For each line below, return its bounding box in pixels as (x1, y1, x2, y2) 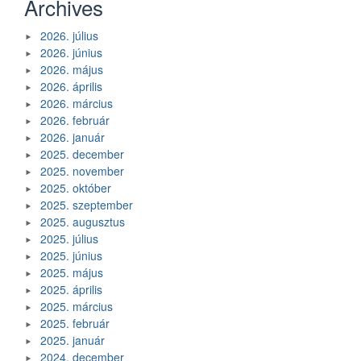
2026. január (40, 129, 105, 146)
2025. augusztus (40, 214, 125, 230)
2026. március (40, 95, 113, 112)
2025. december (40, 146, 124, 163)
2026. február (40, 112, 110, 129)
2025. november (40, 163, 124, 180)
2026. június (40, 44, 102, 61)
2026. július (40, 27, 98, 44)
